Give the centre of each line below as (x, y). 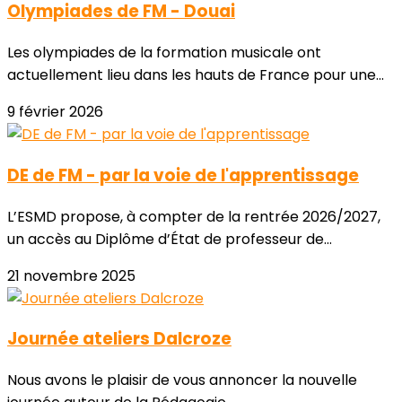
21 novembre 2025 (71, 275)
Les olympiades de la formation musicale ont (164, 53)
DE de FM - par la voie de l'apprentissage (183, 175)
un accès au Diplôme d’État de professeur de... (170, 239)
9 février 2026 (55, 112)
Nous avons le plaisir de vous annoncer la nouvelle (182, 380)
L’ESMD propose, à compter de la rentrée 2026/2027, (194, 216)
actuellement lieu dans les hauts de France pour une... (196, 75)
